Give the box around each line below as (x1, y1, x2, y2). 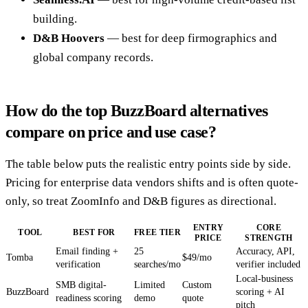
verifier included (236, 259, 300, 270)
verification (56, 259, 100, 270)
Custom (182, 280, 212, 291)
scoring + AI (236, 287, 285, 298)
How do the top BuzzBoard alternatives (5, 102, 268, 120)
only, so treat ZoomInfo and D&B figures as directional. (5, 195, 276, 208)
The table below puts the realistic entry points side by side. (5, 157, 291, 171)
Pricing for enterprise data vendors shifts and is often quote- (5, 176, 298, 190)
